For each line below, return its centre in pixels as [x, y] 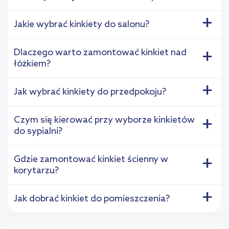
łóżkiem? [32, 64]
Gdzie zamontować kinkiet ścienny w [91, 160]
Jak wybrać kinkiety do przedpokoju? [90, 92]
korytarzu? [36, 171]
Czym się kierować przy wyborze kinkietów [104, 120]
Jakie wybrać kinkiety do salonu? [82, 25]
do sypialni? [38, 132]
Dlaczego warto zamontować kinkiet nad [100, 53]
